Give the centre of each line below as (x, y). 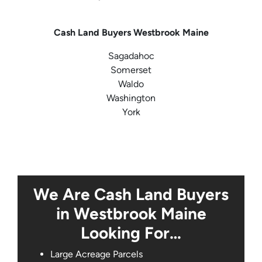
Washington (131, 98)
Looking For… (131, 233)
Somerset (131, 70)
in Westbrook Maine (131, 214)
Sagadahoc (131, 56)
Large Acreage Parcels (96, 254)
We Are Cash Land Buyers (131, 194)
